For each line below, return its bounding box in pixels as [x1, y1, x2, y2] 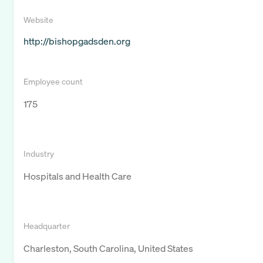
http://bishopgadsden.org [23, 35, 130, 48]
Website [23, 14, 53, 26]
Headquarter [23, 220, 70, 232]
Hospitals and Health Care [23, 170, 131, 183]
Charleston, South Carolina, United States [23, 242, 193, 255]
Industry [23, 148, 54, 160]
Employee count [23, 76, 83, 87]
